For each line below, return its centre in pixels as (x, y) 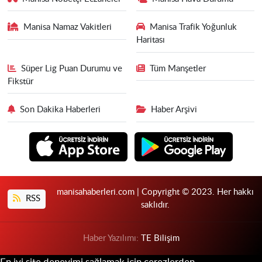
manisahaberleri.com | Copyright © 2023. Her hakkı (155, 192)
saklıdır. (155, 205)
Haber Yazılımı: (112, 239)
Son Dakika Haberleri (61, 110)
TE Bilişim (160, 239)
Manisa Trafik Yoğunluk (193, 27)
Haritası (150, 40)
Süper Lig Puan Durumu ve (72, 68)
